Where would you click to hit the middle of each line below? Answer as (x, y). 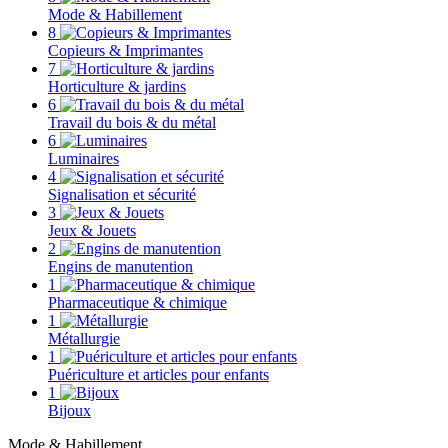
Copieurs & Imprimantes (125, 50)
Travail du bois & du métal (132, 122)
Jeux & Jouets (92, 230)
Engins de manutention (120, 266)
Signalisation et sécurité (122, 194)
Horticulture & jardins (117, 86)
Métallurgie (84, 338)
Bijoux (69, 410)
